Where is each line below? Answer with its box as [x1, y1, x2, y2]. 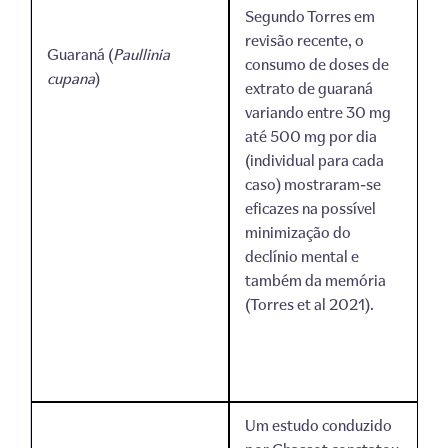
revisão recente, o [244, 28, 364, 51]
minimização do [244, 220, 351, 243]
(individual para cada [244, 148, 384, 171]
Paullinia [112, 43, 170, 66]
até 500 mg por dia [244, 124, 377, 147]
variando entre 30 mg [244, 100, 391, 123]
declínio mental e [244, 244, 359, 267]
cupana [46, 67, 95, 90]
